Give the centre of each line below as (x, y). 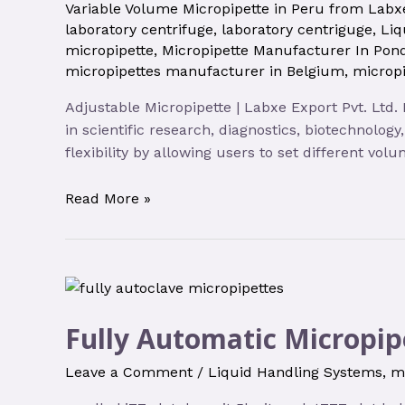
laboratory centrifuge (139, 29)
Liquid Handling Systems (295, 372)
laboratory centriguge (297, 29)
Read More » (108, 198)
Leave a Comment (129, 372)
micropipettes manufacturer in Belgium (205, 71)
